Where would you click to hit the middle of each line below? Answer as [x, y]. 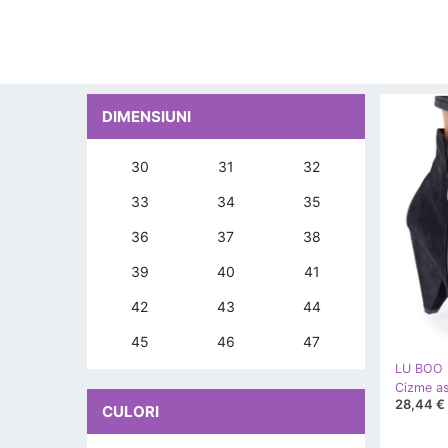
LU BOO [418, 369]
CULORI [130, 411]
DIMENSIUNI [146, 116]
